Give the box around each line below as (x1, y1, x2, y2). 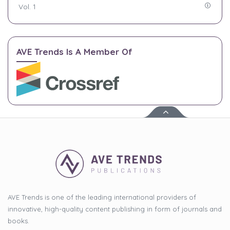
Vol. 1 (18, 2, 36, 11)
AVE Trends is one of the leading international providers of (8, 193, 196, 201)
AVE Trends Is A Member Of (16, 46, 132, 57)
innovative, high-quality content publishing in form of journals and (8, 204, 222, 213)
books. (8, 216, 29, 225)
